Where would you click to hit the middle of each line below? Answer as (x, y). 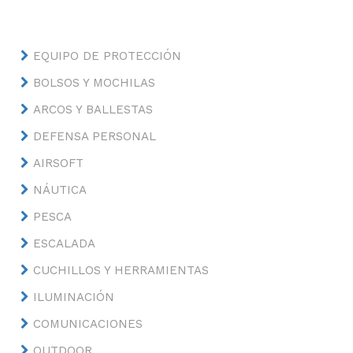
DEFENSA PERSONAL (95, 136)
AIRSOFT (59, 163)
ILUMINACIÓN (74, 297)
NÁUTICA (60, 190)
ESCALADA (65, 243)
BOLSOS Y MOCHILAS (95, 83)
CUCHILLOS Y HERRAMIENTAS (121, 270)
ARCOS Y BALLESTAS (93, 110)
